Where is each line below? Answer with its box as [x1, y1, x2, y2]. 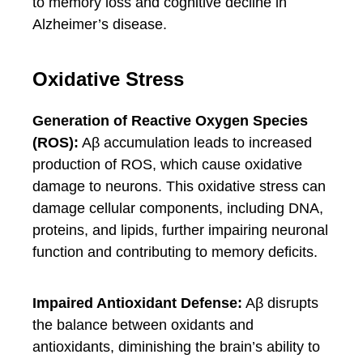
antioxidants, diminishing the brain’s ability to [32, 339, 320, 355]
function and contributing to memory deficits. [32, 244, 318, 260]
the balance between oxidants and [32, 317, 254, 333]
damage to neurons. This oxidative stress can [32, 178, 326, 194]
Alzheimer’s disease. [32, 16, 167, 32]
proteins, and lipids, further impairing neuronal [32, 222, 328, 238]
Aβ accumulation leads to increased [79, 135, 312, 151]
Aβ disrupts [242, 295, 318, 311]
